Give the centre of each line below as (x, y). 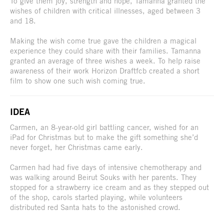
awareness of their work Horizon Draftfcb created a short (105, 70)
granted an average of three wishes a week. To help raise (105, 60)
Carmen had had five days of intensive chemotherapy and (106, 167)
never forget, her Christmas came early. (80, 147)
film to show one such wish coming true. (78, 80)
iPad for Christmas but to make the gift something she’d (104, 137)
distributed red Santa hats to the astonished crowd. (95, 207)
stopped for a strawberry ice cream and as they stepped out (109, 187)
